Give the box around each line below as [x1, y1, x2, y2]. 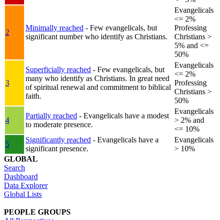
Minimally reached [26, 24, 83, 32]
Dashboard [4, 172, 38, 181]
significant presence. [26, 144, 88, 153]
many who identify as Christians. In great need [26, 74, 169, 83]
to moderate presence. [26, 120, 93, 129]
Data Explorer [4, 181, 48, 190]
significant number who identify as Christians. [26, 32, 167, 41]
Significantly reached [26, 136, 91, 144]
